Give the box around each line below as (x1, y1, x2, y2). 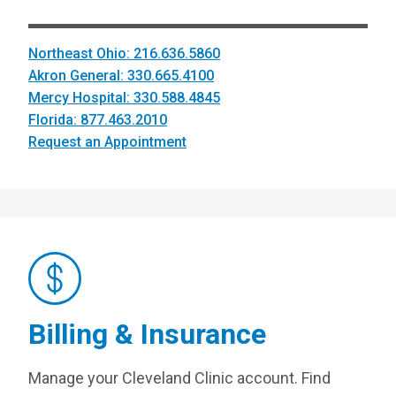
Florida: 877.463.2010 (28, 111, 167, 128)
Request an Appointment (28, 133, 187, 150)
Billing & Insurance (28, 317, 266, 351)
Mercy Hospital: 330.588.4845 (28, 89, 220, 106)
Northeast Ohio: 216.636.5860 (28, 45, 220, 62)
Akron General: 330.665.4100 (28, 67, 214, 84)
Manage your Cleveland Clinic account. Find (28, 369, 331, 387)
